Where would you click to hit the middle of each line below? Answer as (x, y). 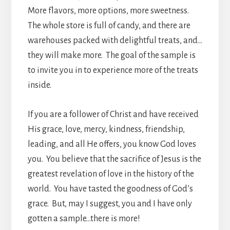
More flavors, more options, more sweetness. (109, 11)
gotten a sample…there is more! (84, 218)
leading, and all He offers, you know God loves (112, 144)
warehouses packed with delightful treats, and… (115, 40)
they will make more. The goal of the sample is (111, 55)
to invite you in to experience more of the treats (113, 70)
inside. (39, 85)
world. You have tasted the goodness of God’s (110, 189)
